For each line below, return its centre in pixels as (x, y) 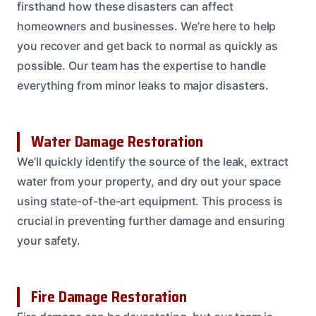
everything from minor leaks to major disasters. (143, 86)
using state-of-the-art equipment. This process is (150, 201)
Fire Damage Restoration (109, 297)
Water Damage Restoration (117, 142)
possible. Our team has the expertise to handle (142, 66)
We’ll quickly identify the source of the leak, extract (153, 162)
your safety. (49, 241)
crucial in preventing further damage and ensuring (151, 221)
